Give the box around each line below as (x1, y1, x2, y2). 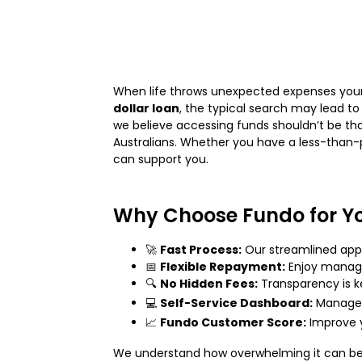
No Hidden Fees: (160, 275, 258, 292)
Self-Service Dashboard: (160, 294, 313, 311)
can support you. (113, 150, 208, 167)
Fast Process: (160, 241, 242, 258)
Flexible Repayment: (160, 258, 285, 275)
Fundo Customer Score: (160, 314, 306, 330)
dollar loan (113, 99, 179, 116)
